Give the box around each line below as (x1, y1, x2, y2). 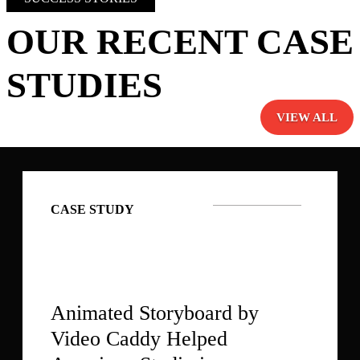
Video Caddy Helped (51, 327, 227, 351)
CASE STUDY (51, 202, 134, 217)
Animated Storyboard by (51, 301, 259, 325)
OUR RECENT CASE (6, 22, 354, 63)
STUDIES (6, 65, 162, 106)
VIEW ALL (276, 111, 337, 125)
